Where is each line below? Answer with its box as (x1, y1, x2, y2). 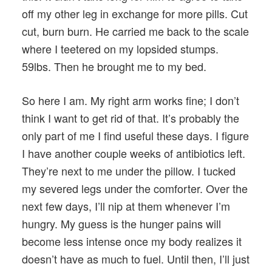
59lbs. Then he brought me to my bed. (22, 58, 206, 75)
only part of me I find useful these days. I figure (22, 127, 249, 144)
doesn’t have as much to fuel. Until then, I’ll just (22, 251, 250, 267)
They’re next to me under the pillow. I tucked (22, 163, 236, 179)
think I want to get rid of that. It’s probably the (22, 110, 239, 126)
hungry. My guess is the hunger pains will (22, 216, 221, 232)
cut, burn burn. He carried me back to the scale (22, 23, 249, 39)
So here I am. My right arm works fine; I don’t (22, 92, 239, 109)
